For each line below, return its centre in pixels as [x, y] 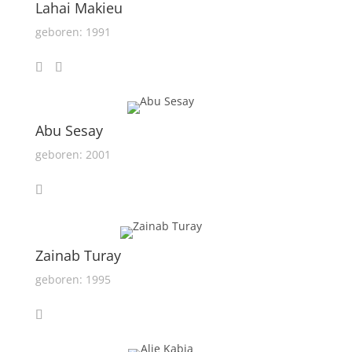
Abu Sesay [69, 130]
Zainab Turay [78, 255]
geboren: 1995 [73, 279]
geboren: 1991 [73, 32]
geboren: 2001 [73, 154]
